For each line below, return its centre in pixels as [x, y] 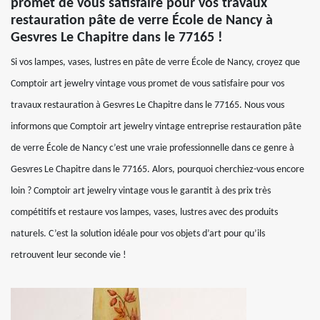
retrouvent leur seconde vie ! [69, 255]
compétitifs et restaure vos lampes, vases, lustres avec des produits [144, 212]
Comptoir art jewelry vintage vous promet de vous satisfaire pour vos [147, 84]
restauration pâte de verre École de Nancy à [142, 21]
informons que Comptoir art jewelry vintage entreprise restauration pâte [156, 127]
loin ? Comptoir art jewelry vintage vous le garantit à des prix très [141, 191]
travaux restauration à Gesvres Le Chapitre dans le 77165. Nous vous [147, 105]
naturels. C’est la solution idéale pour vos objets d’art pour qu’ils [138, 234]
